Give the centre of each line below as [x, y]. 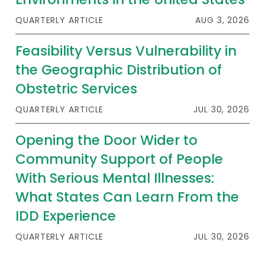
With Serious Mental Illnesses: [115, 178]
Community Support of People [119, 159]
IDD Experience [66, 216]
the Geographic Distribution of [119, 70]
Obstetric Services [77, 89]
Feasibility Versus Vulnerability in [126, 51]
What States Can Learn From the [127, 197]
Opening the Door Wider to [107, 140]
